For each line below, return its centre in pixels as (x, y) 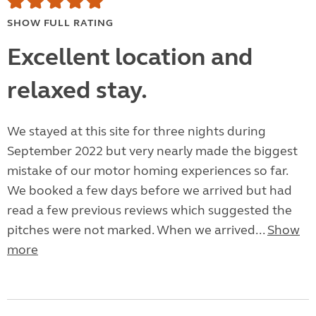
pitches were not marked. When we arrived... (137, 230)
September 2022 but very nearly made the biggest (152, 151)
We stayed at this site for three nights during (136, 132)
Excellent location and (130, 57)
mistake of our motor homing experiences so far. (147, 171)
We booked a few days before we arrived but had (150, 191)
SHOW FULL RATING (60, 23)
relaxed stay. (77, 91)
